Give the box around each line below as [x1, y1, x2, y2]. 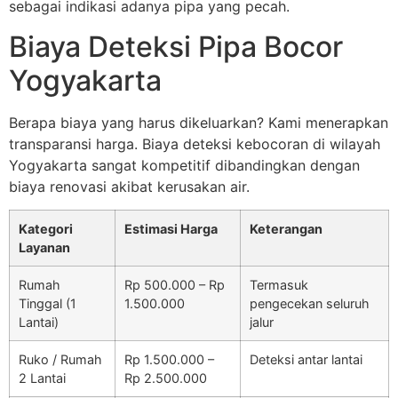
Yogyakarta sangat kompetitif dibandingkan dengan [9, 155, 360, 174]
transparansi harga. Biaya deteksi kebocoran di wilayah [9, 134, 380, 153]
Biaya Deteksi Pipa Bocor [9, 28, 343, 64]
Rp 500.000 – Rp [124, 277, 225, 293]
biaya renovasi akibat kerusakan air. [9, 177, 250, 195]
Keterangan [250, 221, 322, 237]
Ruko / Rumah [19, 352, 102, 368]
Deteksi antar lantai [250, 352, 362, 368]
